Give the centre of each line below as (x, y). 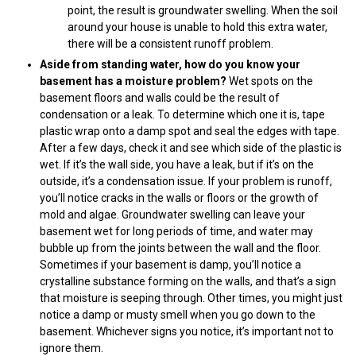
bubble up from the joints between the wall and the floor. (180, 248)
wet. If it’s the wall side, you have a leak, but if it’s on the (177, 164)
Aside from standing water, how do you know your (170, 64)
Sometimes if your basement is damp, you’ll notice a (170, 264)
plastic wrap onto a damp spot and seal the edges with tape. (190, 131)
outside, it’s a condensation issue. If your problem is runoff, (186, 181)
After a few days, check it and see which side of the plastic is (191, 147)
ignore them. (72, 348)
